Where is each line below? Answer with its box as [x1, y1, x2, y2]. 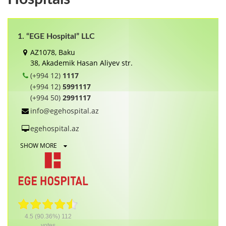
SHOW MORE [20, 141, 59, 150]
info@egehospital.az [30, 105, 99, 116]
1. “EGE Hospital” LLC [18, 32, 95, 40]
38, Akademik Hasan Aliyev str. [30, 58, 133, 68]
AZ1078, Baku [30, 47, 75, 57]
